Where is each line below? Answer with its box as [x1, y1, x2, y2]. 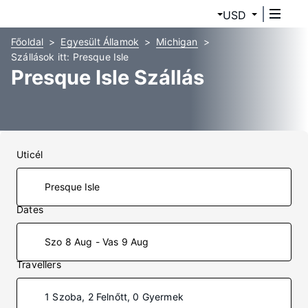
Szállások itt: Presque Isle [11, 51, 129, 63]
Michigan [156, 36, 198, 47]
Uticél [16, 148, 43, 160]
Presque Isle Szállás [11, 65, 204, 89]
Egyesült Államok [60, 36, 140, 47]
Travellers [16, 258, 61, 270]
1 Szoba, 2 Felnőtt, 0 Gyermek [45, 291, 184, 302]
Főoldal [11, 36, 44, 47]
